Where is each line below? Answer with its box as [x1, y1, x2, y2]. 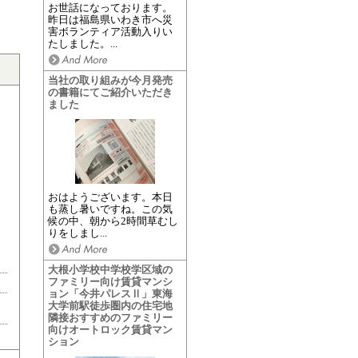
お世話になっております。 [47, 2, 173, 14]
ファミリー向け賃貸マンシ [47, 276, 173, 288]
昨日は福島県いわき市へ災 [47, 14, 173, 26]
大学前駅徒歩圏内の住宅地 [47, 300, 173, 312]
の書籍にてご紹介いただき [47, 86, 173, 98]
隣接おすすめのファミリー [47, 312, 173, 324]
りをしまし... [47, 227, 107, 239]
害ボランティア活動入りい [47, 26, 173, 38]
